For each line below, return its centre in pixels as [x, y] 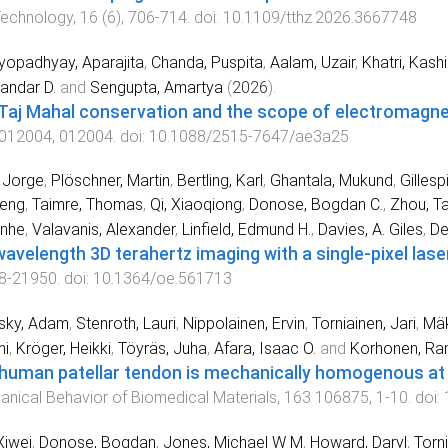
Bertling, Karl [219, 181]
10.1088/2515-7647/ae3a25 [248, 136]
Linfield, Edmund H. [246, 230]
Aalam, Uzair [312, 62]
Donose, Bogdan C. [315, 205]
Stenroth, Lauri [125, 324]
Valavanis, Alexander [103, 230]
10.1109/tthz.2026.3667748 [319, 17]
